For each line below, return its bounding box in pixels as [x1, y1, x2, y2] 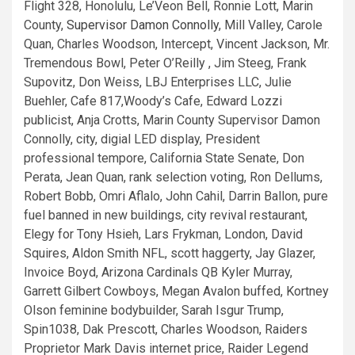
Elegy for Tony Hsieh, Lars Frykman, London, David [24, 227, 303, 242]
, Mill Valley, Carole [219, 17, 323, 32]
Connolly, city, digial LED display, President [24, 132, 260, 147]
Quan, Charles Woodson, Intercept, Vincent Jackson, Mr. [24, 36, 330, 52]
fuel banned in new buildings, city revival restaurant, [24, 208, 307, 223]
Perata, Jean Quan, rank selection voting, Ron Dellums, [24, 170, 323, 185]
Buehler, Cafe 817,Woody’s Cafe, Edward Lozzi [24, 94, 282, 109]
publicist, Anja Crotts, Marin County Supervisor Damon [24, 113, 320, 128]
